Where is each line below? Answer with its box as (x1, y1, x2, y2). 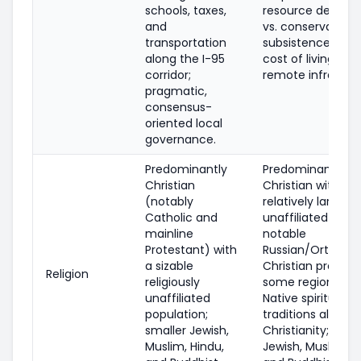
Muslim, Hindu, (145, 338, 224, 355)
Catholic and (145, 209, 218, 226)
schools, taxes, (145, 2, 226, 19)
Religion (46, 265, 89, 282)
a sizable (145, 257, 193, 274)
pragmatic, (145, 82, 207, 99)
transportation (145, 34, 226, 51)
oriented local (145, 114, 222, 131)
